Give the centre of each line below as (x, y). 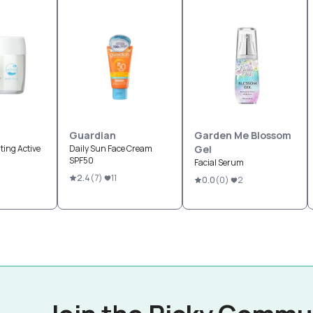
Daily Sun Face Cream (111, 148)
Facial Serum (219, 162)
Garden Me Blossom (243, 135)
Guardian (93, 135)
